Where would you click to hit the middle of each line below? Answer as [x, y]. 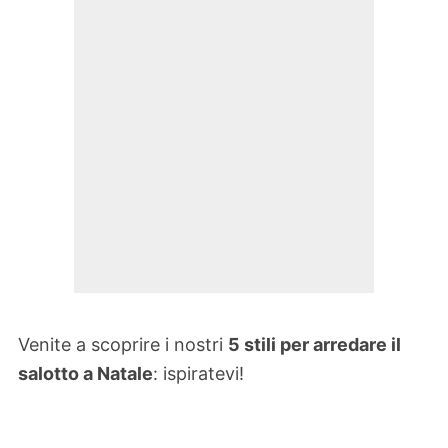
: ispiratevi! [198, 374]
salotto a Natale [85, 374]
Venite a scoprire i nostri [123, 345]
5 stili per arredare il [314, 345]
